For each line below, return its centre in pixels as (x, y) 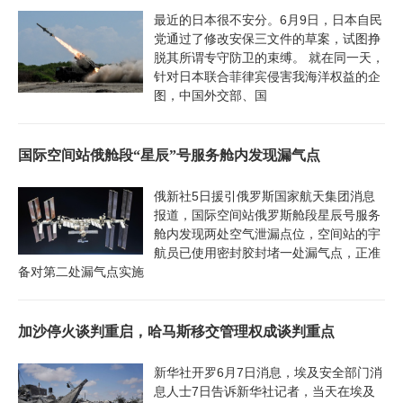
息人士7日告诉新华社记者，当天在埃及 (264, 391)
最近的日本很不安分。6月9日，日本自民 (268, 19)
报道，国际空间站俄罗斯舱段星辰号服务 (267, 215)
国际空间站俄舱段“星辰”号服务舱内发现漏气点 (169, 155)
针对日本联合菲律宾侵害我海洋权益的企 (267, 76)
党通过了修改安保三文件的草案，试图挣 (267, 38)
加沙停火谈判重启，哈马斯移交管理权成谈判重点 (176, 331)
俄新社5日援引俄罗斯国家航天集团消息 (264, 196)
